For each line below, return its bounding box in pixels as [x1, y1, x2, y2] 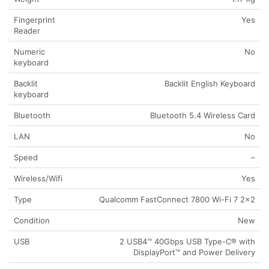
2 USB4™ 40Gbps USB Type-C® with [119, 237, 255, 247]
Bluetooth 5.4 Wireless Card [150, 110, 255, 121]
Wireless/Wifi [14, 174, 62, 184]
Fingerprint [14, 15, 55, 25]
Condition [14, 216, 50, 226]
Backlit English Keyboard [165, 79, 255, 89]
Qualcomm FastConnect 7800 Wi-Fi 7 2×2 [99, 195, 255, 205]
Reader [14, 26, 40, 36]
